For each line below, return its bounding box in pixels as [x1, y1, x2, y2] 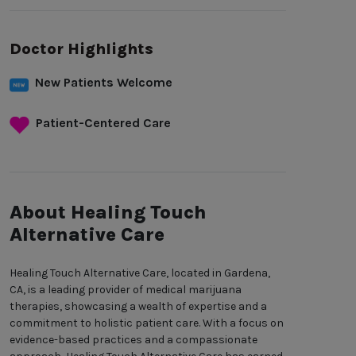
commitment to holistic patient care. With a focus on [10, 316, 284, 331]
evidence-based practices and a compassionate [10, 333, 257, 347]
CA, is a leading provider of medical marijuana [10, 283, 242, 297]
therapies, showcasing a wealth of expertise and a [10, 300, 267, 314]
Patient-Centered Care [36, 115, 172, 131]
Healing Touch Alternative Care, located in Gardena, [10, 266, 270, 281]
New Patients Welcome [35, 75, 172, 91]
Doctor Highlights [10, 40, 153, 59]
